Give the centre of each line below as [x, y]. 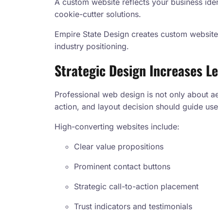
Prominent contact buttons [122, 167]
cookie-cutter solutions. [98, 14]
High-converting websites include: [117, 127]
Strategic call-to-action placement [136, 187]
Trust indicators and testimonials [133, 207]
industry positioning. [92, 46]
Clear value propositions [119, 147]
